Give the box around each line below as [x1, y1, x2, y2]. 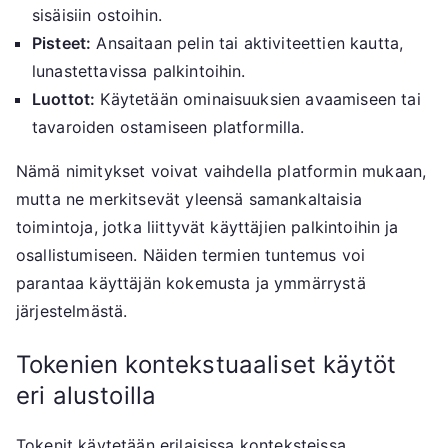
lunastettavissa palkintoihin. [32, 61, 246, 82]
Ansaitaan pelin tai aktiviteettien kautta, [91, 33, 404, 54]
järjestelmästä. [16, 301, 128, 322]
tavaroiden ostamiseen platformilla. [32, 117, 305, 138]
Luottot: [32, 89, 96, 110]
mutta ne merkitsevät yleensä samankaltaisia [16, 189, 362, 210]
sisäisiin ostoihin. [32, 5, 163, 26]
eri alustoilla [16, 381, 157, 411]
